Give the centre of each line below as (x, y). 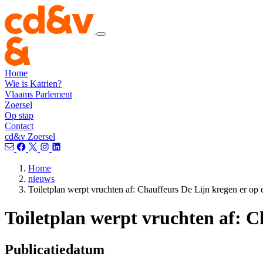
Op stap (19, 115)
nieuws (41, 179)
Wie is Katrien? (33, 84)
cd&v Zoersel (30, 136)
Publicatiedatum (55, 249)
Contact (19, 126)
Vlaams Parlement (38, 94)
